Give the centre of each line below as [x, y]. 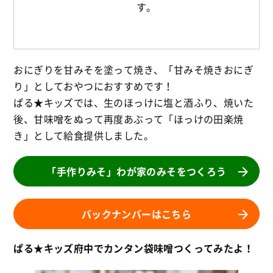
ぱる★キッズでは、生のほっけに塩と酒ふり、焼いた [133, 102]
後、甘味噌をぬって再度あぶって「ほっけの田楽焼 [129, 119]
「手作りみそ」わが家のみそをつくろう [136, 171]
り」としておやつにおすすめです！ [94, 86]
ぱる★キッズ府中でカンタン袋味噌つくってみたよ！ [133, 248]
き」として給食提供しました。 [83, 135]
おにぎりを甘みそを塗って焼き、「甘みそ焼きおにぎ [133, 69]
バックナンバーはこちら [136, 214]
